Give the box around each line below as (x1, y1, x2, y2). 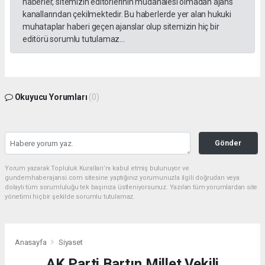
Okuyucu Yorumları (12, 92, 89, 102)
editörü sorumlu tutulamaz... (22, 34, 125, 44)
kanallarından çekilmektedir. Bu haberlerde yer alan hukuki (22, 9, 231, 20)
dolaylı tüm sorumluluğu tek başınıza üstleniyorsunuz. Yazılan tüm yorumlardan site (5, 183, 258, 192)
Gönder (215, 138, 242, 148)
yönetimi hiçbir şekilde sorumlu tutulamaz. (5, 193, 135, 201)
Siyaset (58, 237, 83, 247)
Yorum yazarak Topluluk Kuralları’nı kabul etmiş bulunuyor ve (5, 164, 189, 173)
